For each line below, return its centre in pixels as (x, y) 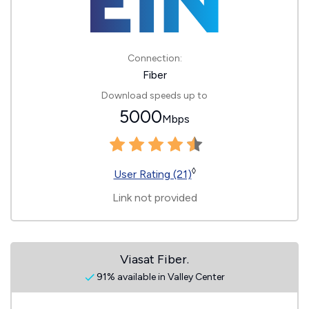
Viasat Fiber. (154, 259)
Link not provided (154, 198)
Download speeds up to (154, 96)
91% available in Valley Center (159, 277)
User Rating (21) (152, 174)
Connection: (154, 58)
